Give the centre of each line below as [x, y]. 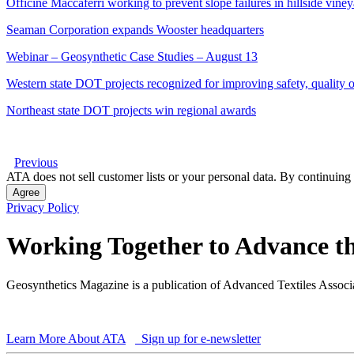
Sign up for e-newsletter [200, 338]
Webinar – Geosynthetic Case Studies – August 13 [132, 56]
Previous [36, 162]
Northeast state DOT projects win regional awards [131, 110]
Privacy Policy [43, 207]
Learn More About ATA [66, 338]
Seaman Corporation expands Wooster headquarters [135, 29]
